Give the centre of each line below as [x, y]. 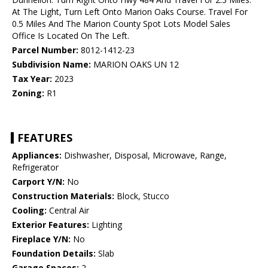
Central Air [68, 211]
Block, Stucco [142, 196]
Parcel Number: [45, 50]
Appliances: [37, 156]
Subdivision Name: [51, 65]
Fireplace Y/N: [41, 239]
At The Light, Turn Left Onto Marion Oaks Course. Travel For [130, 12]
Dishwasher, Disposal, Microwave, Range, [144, 156]
